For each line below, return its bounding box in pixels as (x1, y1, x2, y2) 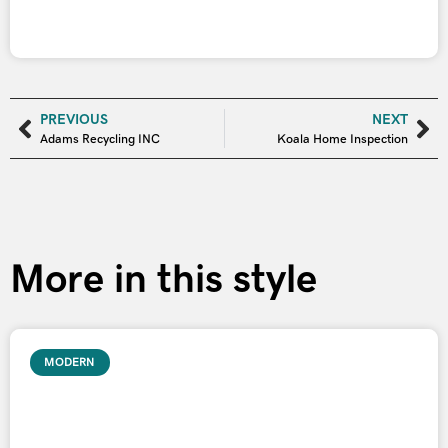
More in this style (10, 256, 317, 302)
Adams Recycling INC (40, 132, 160, 147)
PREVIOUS (40, 111, 108, 128)
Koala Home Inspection (277, 132, 408, 147)
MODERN (44, 355, 96, 370)
